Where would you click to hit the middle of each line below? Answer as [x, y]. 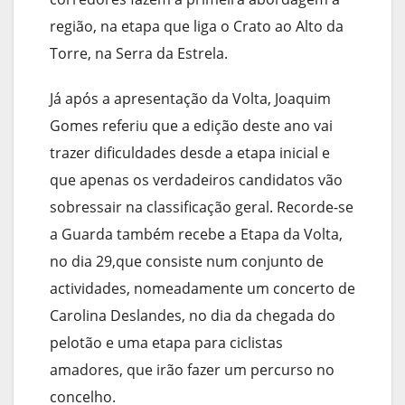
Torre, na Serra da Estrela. [139, 53]
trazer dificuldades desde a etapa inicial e [190, 152]
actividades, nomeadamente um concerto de [202, 288]
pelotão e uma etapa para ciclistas [166, 342]
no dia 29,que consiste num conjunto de [187, 261]
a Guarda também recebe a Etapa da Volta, [196, 234]
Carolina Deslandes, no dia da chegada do [193, 315]
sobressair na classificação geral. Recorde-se [202, 207]
